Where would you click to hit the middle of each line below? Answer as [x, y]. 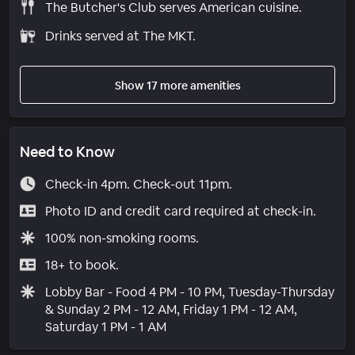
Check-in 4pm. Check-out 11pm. [138, 184]
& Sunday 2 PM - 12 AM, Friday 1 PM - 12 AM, [171, 309]
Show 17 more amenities [177, 85]
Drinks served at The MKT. [120, 36]
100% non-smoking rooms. [122, 238]
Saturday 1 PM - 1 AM [105, 326]
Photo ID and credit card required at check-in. [180, 211]
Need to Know [67, 151]
